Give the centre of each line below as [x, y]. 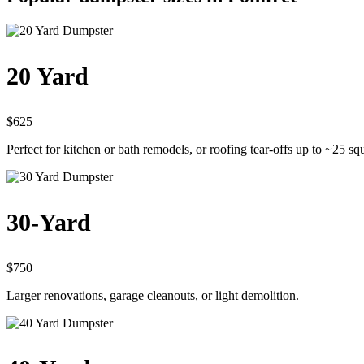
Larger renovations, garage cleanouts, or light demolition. [153, 295]
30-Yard [49, 222]
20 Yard [48, 76]
